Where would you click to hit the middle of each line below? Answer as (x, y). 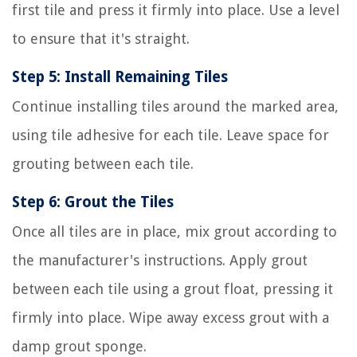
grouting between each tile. (103, 164)
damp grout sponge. (79, 347)
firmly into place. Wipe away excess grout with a (171, 318)
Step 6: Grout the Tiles (93, 202)
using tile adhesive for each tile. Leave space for (171, 135)
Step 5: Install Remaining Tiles (120, 77)
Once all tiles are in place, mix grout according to (175, 232)
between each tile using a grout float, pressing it (173, 289)
